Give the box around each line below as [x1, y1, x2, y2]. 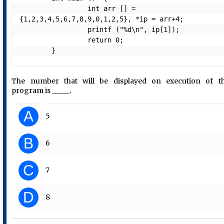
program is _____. [11, 86, 71, 95]
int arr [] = [19, 4, 88, 13]
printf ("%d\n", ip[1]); [19, 25, 88, 34]
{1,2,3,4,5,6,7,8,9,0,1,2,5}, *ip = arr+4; [19, 15, 184, 23]
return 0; [19, 36, 88, 44]
